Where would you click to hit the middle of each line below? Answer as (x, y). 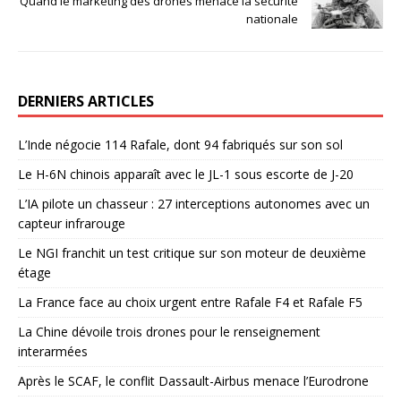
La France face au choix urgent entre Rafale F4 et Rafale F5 (190, 302)
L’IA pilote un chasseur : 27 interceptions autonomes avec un (194, 203)
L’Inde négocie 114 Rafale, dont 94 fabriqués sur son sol (180, 144)
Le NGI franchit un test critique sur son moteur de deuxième (192, 252)
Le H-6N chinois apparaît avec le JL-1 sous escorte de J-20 (186, 174)
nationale (272, 18)
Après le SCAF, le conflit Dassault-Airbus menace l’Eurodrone (193, 380)
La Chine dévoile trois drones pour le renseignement (169, 331)
